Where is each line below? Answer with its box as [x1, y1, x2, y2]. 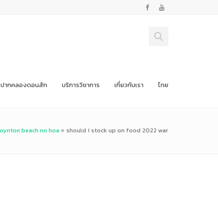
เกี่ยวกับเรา [114, 80, 144, 90]
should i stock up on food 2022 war [66, 126, 168, 135]
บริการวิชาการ [62, 80, 100, 90]
